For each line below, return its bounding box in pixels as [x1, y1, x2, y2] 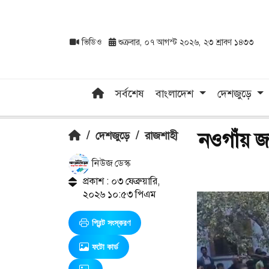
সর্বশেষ [115, 86, 145, 101]
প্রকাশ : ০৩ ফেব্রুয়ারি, [82, 174, 160, 187]
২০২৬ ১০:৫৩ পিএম [82, 187, 156, 201]
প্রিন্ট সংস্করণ [92, 217, 130, 228]
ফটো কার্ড [92, 241, 118, 252]
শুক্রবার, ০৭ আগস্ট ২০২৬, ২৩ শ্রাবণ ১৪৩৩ [116, 37, 254, 48]
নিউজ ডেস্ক [89, 157, 130, 170]
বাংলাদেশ [156, 86, 197, 101]
